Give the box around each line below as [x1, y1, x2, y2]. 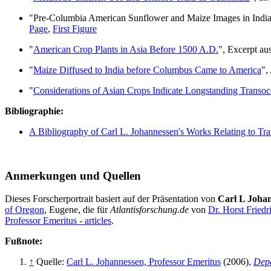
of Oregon [5, 204, 44, 215]
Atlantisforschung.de [110, 204, 189, 215]
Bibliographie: [5, 105, 64, 116]
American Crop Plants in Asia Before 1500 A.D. [33, 44, 218, 54]
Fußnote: [5, 236, 42, 247]
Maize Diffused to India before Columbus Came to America [33, 64, 261, 75]
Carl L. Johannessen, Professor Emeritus [67, 256, 221, 267]
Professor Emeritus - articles [5, 215, 111, 226]
